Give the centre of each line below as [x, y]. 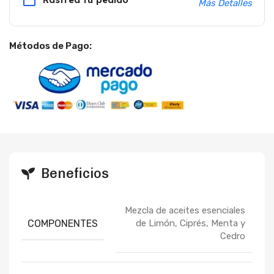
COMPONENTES [63, 223]
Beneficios [75, 173]
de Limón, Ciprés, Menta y [191, 223]
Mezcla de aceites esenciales [185, 210]
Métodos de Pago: [50, 46]
